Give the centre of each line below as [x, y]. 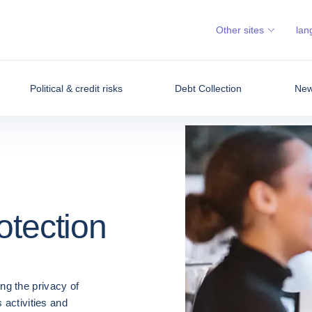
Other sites [240, 30]
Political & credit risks [77, 88]
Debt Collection [209, 88]
